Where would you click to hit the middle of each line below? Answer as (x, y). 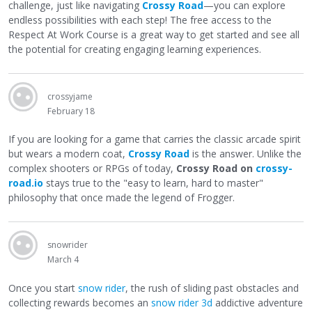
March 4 (63, 260)
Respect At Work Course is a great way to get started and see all (154, 34)
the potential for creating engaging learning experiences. (135, 49)
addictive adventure (258, 302)
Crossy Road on (216, 169)
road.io (26, 183)
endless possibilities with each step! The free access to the (140, 19)
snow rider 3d (182, 302)
